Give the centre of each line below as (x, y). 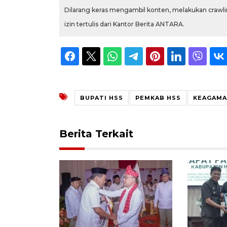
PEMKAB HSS (158, 98)
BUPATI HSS (102, 98)
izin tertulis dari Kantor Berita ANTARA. (124, 24)
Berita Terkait (96, 134)
